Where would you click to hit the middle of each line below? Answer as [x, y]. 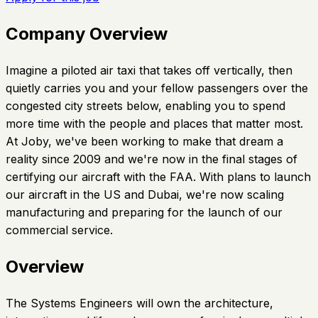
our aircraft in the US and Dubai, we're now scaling [145, 194]
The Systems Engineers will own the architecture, [139, 303]
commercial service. [59, 230]
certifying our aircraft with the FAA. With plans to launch [158, 176]
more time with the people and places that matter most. [154, 123]
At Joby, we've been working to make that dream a [144, 141]
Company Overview [87, 33]
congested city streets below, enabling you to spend [146, 105]
